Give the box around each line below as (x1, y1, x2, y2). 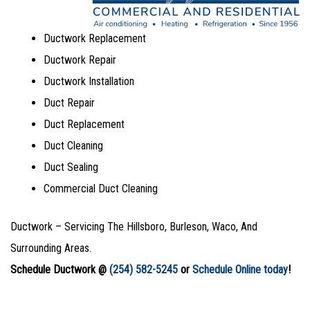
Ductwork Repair (44, 53, 116, 67)
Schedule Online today (192, 263, 288, 277)
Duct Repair (44, 96, 95, 110)
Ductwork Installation (44, 75, 134, 89)
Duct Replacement (44, 118, 125, 131)
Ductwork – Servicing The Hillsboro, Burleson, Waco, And (10, 220, 257, 234)
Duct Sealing (44, 161, 98, 174)
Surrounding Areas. (10, 241, 91, 255)
